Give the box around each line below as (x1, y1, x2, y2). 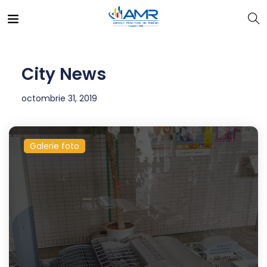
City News (21, 63, 106, 86)
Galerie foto (30, 139, 79, 152)
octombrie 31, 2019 (21, 92, 97, 104)
